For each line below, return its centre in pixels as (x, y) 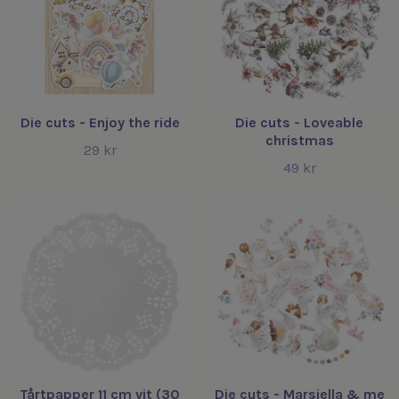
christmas (299, 140)
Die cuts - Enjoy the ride (100, 122)
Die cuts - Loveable (299, 122)
